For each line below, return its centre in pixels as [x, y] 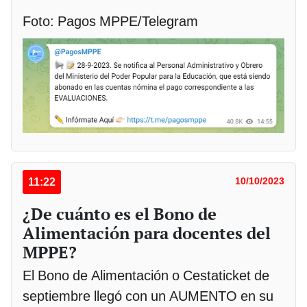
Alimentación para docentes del [147, 233]
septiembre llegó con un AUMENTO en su [148, 296]
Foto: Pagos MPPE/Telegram [110, 22]
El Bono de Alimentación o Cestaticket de [146, 275]
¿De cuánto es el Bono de [120, 213]
